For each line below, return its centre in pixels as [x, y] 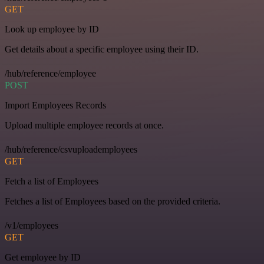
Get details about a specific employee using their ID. [102, 49]
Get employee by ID [43, 258]
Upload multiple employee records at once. [84, 126]
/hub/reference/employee [50, 74]
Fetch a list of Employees [52, 181]
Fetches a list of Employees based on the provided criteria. [113, 202]
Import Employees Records [55, 105]
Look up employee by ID [52, 29]
